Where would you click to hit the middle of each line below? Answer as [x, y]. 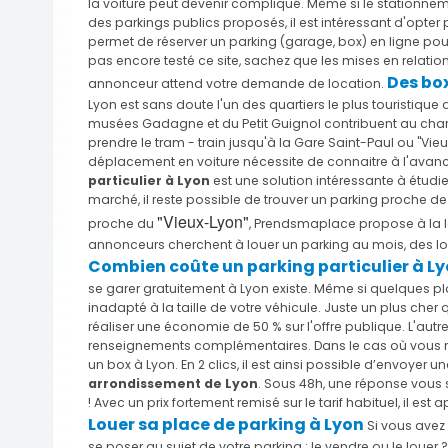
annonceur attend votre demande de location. [237, 83]
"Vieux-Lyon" [203, 221]
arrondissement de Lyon [173, 383]
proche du [122, 223]
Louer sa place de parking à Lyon [226, 424]
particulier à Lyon [149, 180]
